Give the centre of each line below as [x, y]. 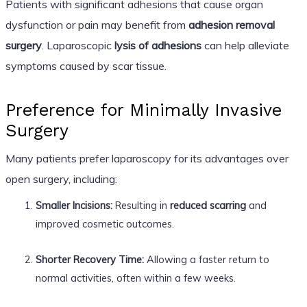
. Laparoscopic [78, 45]
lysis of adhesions [158, 45]
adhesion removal [231, 24]
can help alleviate [245, 45]
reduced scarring [208, 205]
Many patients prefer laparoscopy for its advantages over [147, 158]
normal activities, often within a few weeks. [135, 278]
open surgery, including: [61, 179]
